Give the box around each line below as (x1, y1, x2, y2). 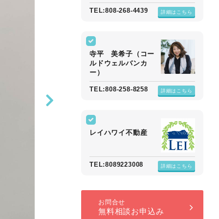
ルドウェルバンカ (89, 59, 148, 67)
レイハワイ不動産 (89, 129, 148, 136)
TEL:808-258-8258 (89, 86, 148, 93)
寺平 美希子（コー (89, 50, 155, 58)
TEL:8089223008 (89, 161, 144, 168)
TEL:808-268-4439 (89, 7, 148, 14)
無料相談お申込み (98, 207, 164, 216)
